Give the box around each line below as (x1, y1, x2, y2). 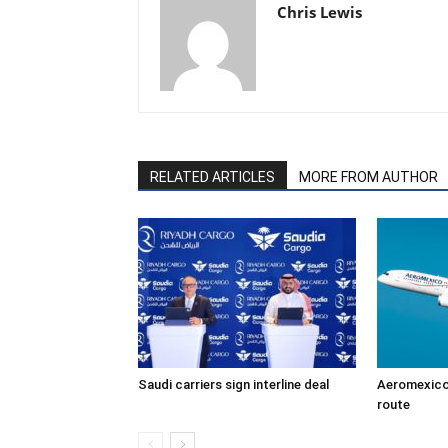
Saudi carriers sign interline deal (138, 377, 329, 393)
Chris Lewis (277, 2, 362, 23)
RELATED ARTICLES (150, 169, 275, 186)
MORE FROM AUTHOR (299, 169, 438, 186)
